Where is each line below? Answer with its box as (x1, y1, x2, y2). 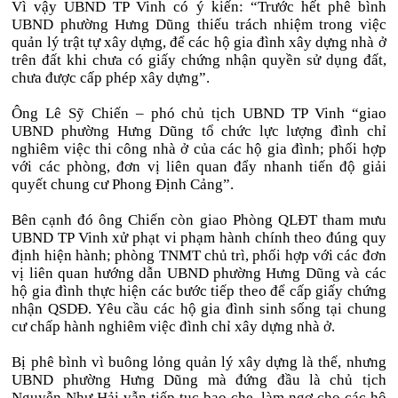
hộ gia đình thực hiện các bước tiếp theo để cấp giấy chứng (12, 283, 386, 299)
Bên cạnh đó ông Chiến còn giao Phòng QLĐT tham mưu (12, 211, 386, 228)
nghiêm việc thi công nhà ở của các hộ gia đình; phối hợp (12, 140, 386, 157)
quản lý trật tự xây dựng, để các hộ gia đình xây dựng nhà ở (12, 34, 386, 51)
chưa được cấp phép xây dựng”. (12, 69, 211, 86)
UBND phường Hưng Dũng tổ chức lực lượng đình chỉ (12, 123, 386, 139)
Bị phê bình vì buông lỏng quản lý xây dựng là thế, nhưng (12, 354, 386, 370)
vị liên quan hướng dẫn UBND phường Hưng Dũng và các (12, 265, 386, 282)
